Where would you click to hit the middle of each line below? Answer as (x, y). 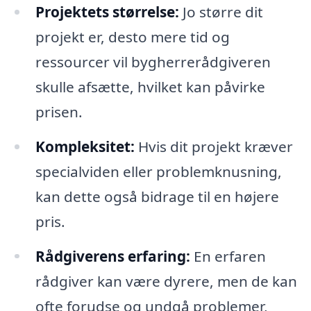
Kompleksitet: (85, 146)
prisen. (59, 111)
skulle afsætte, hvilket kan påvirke (150, 86)
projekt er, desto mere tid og (132, 36)
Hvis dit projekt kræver (213, 146)
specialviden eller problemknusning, (158, 171)
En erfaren (228, 256)
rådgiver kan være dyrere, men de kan (166, 281)
